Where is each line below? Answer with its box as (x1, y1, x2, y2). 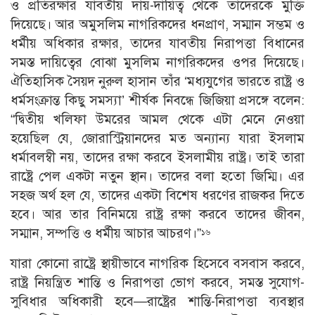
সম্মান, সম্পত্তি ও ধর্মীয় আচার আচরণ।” (11, 225, 201, 242)
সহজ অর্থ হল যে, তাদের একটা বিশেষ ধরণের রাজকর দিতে (11, 187, 304, 204)
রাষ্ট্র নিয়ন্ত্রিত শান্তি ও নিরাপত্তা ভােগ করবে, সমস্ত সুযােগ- (11, 274, 304, 291)
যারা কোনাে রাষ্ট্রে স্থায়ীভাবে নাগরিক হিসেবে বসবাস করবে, (11, 255, 304, 272)
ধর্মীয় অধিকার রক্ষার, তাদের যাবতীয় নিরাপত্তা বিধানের (11, 35, 304, 52)
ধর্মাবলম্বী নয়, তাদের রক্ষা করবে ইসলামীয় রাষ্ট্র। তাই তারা (11, 149, 304, 166)
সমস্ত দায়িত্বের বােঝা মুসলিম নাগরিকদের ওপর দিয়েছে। (11, 54, 304, 71)
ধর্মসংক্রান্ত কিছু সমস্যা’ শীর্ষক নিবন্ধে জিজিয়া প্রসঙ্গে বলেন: (11, 92, 304, 109)
